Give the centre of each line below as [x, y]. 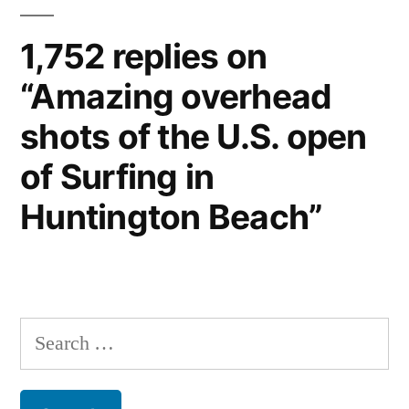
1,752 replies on [144, 57]
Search [47, 335]
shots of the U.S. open [194, 137]
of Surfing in [117, 177]
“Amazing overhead [176, 97]
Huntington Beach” [172, 217]
